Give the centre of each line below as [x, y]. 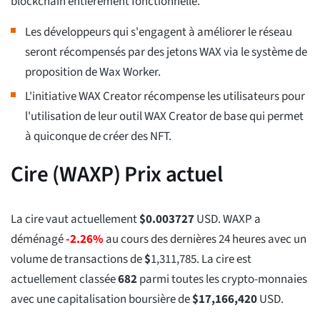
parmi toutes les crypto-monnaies [222, 280]
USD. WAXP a [227, 220]
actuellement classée [64, 280]
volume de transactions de [77, 260]
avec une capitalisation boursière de [101, 300]
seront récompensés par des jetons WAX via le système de [166, 52]
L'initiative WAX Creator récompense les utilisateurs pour [165, 97]
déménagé [38, 240]
